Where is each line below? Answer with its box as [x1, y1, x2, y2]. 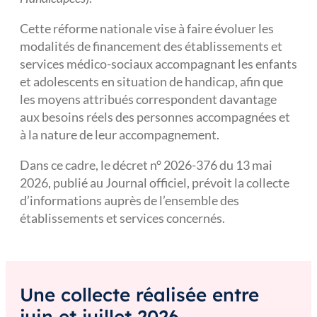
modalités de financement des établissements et [20, 38, 282, 54]
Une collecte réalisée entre [20, 283, 259, 306]
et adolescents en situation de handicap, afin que [20, 74, 283, 89]
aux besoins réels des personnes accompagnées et [20, 109, 290, 125]
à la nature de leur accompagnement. [20, 127, 219, 142]
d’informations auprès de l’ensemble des [20, 192, 239, 208]
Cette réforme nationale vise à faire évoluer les [20, 21, 274, 36]
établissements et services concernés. [20, 210, 225, 226]
